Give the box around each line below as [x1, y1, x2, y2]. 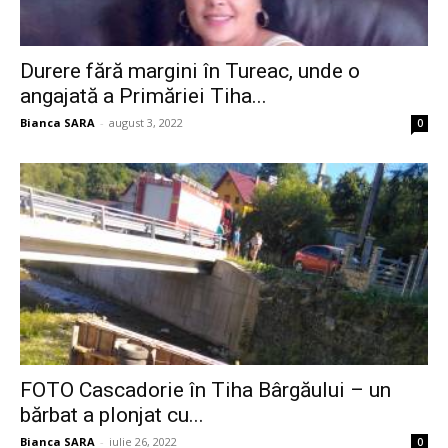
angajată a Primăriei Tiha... [20, 84, 267, 109]
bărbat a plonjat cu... [20, 402, 204, 427]
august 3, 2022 [109, 115, 183, 131]
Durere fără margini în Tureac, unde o [20, 59, 360, 84]
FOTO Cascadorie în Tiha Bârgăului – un [20, 377, 391, 402]
